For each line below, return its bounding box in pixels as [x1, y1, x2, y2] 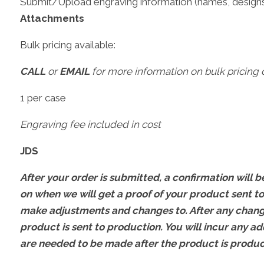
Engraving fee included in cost [19, 118, 161, 130]
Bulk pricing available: [19, 38, 115, 51]
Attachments [19, 12, 84, 24]
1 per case [19, 91, 66, 104]
